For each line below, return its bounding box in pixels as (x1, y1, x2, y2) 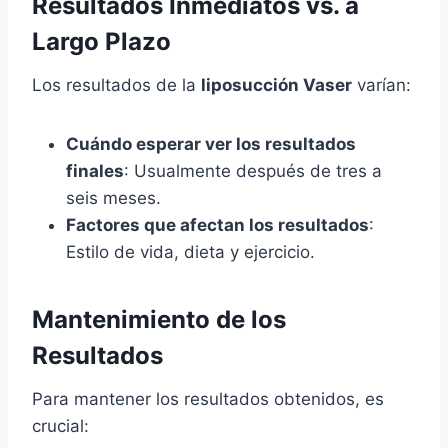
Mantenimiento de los (32, 305, 286, 335)
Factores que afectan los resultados (66, 215, 369, 236)
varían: (352, 75, 411, 96)
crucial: (32, 416, 89, 437)
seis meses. (66, 188, 161, 209)
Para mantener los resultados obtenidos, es (32, 389, 384, 410)
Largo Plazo (32, 27, 171, 57)
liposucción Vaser (201, 75, 352, 96)
